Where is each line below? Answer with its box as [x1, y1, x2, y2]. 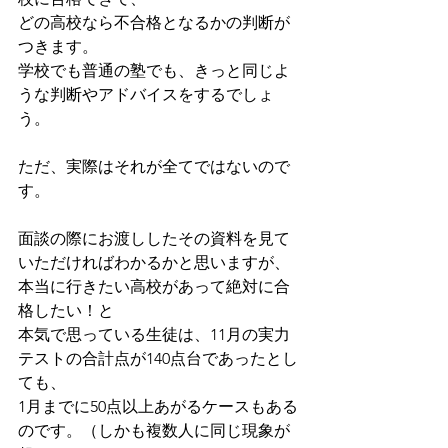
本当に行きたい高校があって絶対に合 [18, 277, 290, 296]
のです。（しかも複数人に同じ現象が [18, 421, 290, 440]
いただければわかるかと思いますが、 [18, 253, 290, 272]
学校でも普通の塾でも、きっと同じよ [18, 61, 290, 80]
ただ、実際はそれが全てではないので [18, 157, 290, 176]
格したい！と [18, 301, 114, 320]
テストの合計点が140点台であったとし [18, 349, 298, 368]
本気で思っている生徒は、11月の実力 [18, 325, 290, 344]
